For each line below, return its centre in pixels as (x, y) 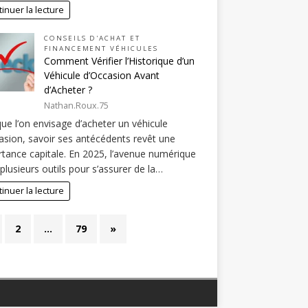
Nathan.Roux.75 (76, 105)
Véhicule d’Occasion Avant (101, 76)
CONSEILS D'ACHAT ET (92, 38)
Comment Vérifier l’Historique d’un (119, 61)
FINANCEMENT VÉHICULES (101, 49)
